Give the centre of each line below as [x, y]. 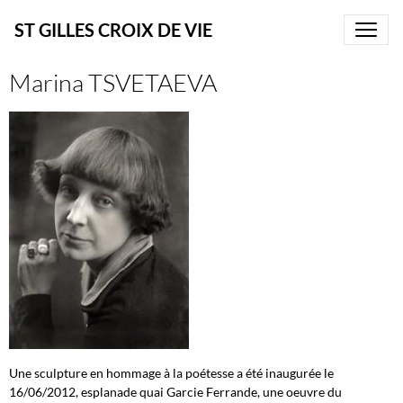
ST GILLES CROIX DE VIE [113, 30]
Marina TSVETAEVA [113, 82]
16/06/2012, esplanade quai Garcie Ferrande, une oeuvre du [175, 392]
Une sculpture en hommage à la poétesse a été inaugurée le [171, 373]
